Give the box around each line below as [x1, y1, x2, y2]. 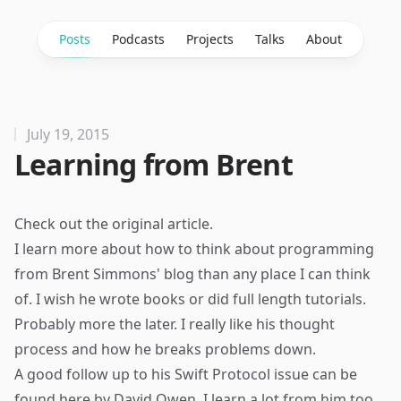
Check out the [14, 214, 112, 234]
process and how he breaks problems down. [14, 339, 316, 359]
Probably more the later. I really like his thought [14, 314, 335, 334]
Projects [186, 30, 234, 47]
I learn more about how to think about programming [14, 239, 374, 259]
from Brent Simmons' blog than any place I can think [14, 264, 371, 284]
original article [112, 214, 209, 234]
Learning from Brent [14, 145, 293, 183]
